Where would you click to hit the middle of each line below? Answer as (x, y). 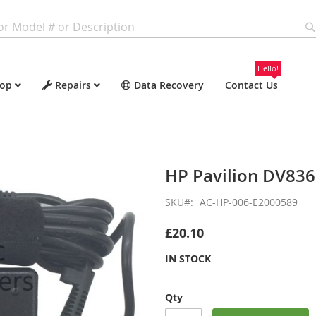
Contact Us (251, 85)
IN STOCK (188, 259)
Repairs (73, 85)
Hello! (268, 68)
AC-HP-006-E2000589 (249, 202)
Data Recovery (169, 85)
